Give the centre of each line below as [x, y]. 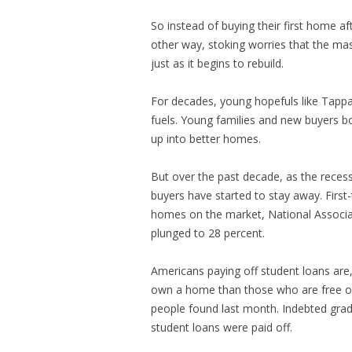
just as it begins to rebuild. [217, 63]
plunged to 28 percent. [208, 233]
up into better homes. [206, 139]
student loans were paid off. [222, 327]
